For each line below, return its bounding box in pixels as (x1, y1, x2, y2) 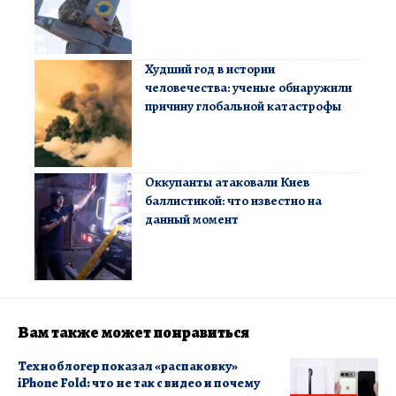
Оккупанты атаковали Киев (145, 173, 309, 192)
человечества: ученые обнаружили (145, 79, 352, 97)
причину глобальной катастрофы (145, 97, 341, 116)
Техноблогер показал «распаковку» (18, 357, 238, 376)
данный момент (145, 210, 239, 229)
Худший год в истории (145, 60, 275, 79)
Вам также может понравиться (18, 322, 249, 344)
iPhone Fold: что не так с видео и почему (18, 374, 260, 392)
